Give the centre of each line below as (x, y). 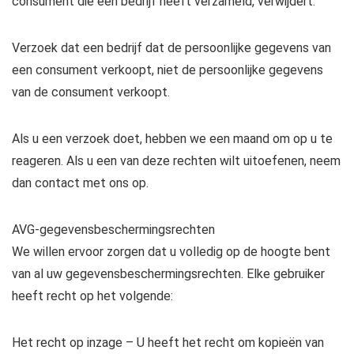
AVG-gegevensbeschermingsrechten (113, 230)
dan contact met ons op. (80, 183)
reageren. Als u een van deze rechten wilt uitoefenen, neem (176, 161)
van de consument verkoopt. (91, 92)
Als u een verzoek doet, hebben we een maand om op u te (172, 139)
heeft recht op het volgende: (92, 296)
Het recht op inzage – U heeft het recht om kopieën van (168, 343)
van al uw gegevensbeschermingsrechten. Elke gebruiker (168, 274)
